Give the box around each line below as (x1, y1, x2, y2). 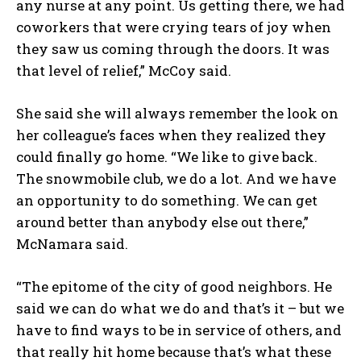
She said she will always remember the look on (16, 104, 338, 123)
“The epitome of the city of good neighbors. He (16, 277, 332, 297)
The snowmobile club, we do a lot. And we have (16, 169, 336, 189)
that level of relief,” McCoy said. (16, 61, 231, 81)
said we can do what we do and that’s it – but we (16, 299, 344, 318)
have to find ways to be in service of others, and (16, 321, 342, 340)
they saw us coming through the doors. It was (16, 39, 330, 59)
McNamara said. (16, 234, 128, 254)
